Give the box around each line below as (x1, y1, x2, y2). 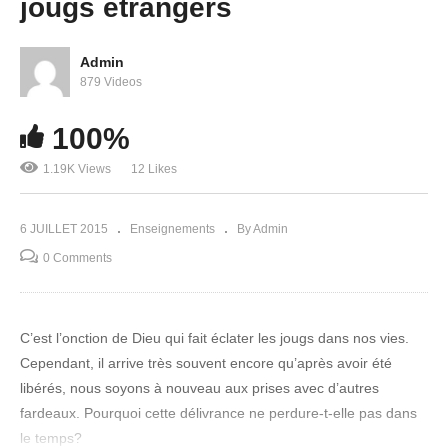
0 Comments (43, 251, 112, 266)
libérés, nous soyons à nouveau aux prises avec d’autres (20, 380, 379, 397)
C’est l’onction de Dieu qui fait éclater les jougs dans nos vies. (20, 330, 409, 347)
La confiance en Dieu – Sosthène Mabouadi (51, 133, 380, 151)
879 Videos (80, 74, 142, 89)
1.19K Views (43, 162, 111, 177)
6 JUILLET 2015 (20, 222, 108, 237)
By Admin (237, 222, 288, 237)
